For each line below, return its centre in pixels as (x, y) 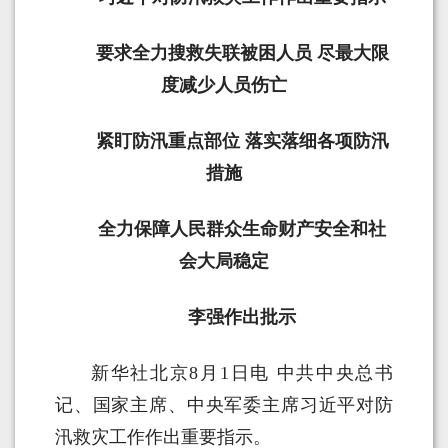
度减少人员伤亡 (224, 85)
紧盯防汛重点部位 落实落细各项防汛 (242, 141)
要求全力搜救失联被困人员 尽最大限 (242, 53)
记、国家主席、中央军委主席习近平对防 (224, 405)
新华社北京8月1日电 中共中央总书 (242, 373)
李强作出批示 (242, 317)
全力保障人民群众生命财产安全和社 (242, 229)
